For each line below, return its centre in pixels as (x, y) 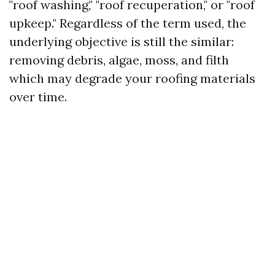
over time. (38, 97)
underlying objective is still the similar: (122, 41)
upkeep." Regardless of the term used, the (128, 23)
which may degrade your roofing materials (132, 78)
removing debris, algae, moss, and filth (119, 60)
